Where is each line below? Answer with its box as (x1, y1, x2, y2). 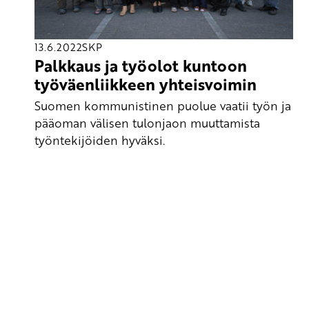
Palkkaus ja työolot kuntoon (34, 54, 247, 78)
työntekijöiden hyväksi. (34, 131, 165, 148)
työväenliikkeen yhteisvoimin (34, 72, 257, 97)
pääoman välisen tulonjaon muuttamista (34, 114, 260, 131)
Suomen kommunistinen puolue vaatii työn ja (34, 97, 291, 114)
